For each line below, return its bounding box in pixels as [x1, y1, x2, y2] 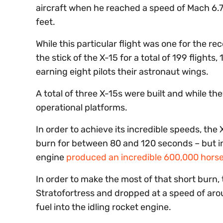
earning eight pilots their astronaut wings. [36, 66, 209, 77]
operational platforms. [36, 102, 127, 113]
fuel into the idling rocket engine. [36, 201, 171, 213]
